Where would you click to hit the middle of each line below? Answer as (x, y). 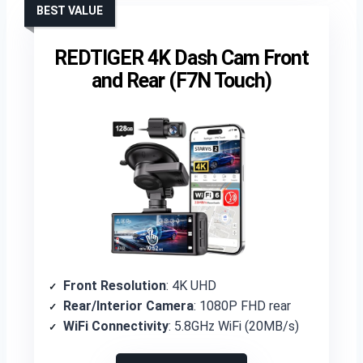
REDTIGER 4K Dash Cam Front (181, 58)
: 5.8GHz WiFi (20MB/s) (234, 326)
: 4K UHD (191, 286)
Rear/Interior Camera (128, 306)
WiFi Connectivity (116, 326)
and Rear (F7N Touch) (181, 81)
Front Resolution (115, 286)
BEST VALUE (70, 11)
